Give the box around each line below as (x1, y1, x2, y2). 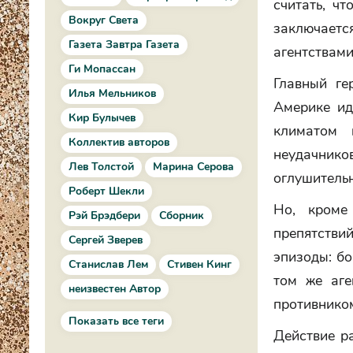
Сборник (159, 208, 204, 223)
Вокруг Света (69, 13, 139, 28)
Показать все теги (69, 314, 164, 329)
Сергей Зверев (69, 232, 143, 247)
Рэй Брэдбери (69, 208, 140, 223)
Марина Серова (153, 159, 234, 174)
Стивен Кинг (167, 257, 232, 272)
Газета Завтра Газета (69, 37, 180, 52)
